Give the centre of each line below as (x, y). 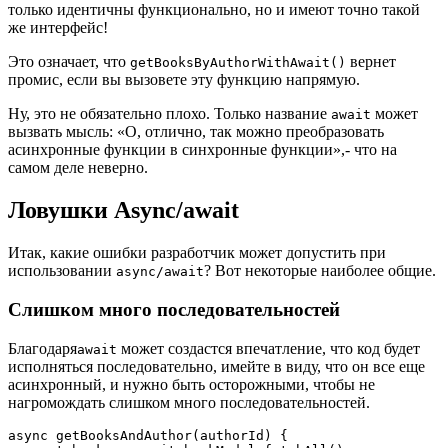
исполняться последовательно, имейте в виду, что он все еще (216, 366)
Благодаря (42, 348)
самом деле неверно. (78, 168)
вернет (371, 62)
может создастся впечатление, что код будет (268, 348)
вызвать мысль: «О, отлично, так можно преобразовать (196, 132)
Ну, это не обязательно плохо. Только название (169, 114)
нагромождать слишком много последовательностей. (189, 402)
